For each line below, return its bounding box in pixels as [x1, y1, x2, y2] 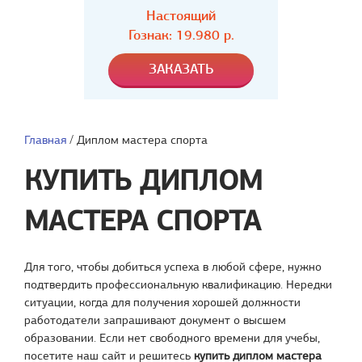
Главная [24, 133, 66, 147]
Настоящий [146, 7, 216, 24]
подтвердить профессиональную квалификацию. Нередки [24, 277, 332, 292]
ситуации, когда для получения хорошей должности [24, 295, 301, 309]
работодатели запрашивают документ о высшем [24, 313, 286, 327]
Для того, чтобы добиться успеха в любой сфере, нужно [24, 259, 322, 274]
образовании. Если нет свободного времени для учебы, [24, 330, 320, 345]
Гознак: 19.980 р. [128, 27, 234, 44]
